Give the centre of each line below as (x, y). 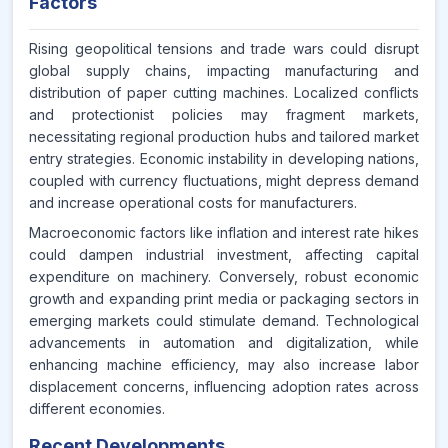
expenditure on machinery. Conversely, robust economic (224, 276)
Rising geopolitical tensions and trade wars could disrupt (224, 48)
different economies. (97, 408)
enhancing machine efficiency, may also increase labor (224, 364)
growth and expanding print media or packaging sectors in (224, 298)
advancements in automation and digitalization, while (224, 342)
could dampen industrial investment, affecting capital (224, 254)
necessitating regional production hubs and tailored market (224, 136)
